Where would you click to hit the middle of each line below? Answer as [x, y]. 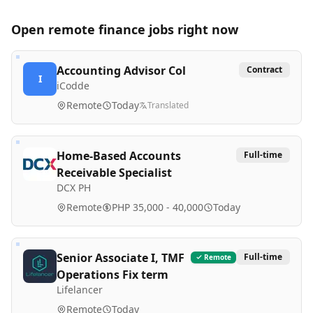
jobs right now [192, 29]
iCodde [73, 86]
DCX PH [74, 188]
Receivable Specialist [114, 173]
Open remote [55, 29]
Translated [168, 105]
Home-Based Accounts [119, 156]
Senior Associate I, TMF [121, 258]
